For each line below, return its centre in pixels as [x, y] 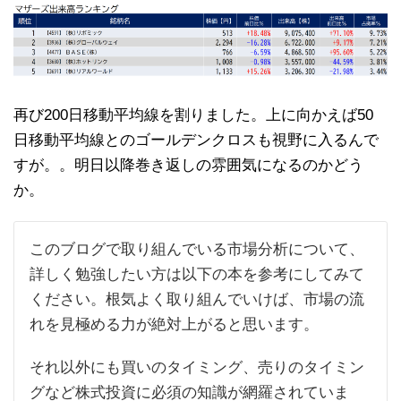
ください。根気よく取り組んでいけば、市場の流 [197, 300]
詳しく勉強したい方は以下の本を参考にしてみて [197, 275]
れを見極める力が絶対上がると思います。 [174, 325]
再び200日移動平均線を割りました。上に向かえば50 [193, 115]
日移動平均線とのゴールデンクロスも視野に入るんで [196, 141]
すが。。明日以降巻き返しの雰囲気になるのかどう [188, 166]
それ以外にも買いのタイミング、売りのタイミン [197, 368]
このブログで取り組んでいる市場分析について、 [197, 250]
